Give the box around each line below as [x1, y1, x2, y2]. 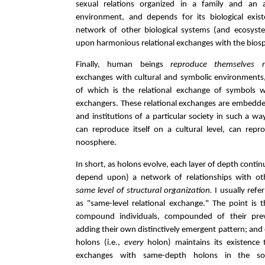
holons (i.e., [76, 238, 124, 247]
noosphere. [76, 138, 117, 148]
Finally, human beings [76, 60, 170, 70]
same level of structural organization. [76, 186, 213, 195]
